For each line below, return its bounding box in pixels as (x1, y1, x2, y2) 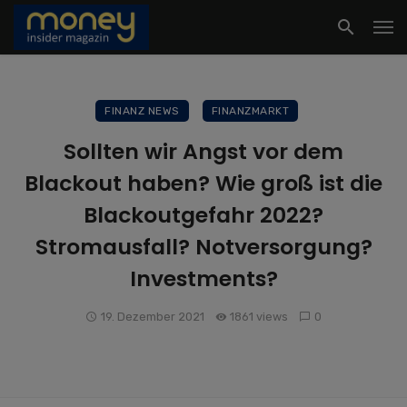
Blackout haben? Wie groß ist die (25, 168, 382, 198)
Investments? (129, 263, 278, 293)
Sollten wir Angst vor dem (64, 136, 343, 166)
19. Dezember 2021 (100, 310, 204, 323)
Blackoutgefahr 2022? (84, 200, 323, 230)
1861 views (230, 310, 289, 323)
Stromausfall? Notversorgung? (35, 232, 372, 262)
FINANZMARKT (211, 104, 289, 117)
